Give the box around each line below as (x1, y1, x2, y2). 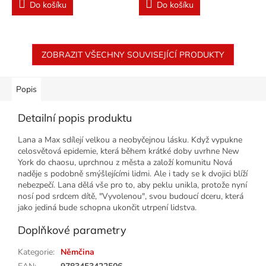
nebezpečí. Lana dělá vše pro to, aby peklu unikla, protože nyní (18, 179, 247, 191)
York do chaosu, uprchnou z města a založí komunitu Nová (18, 156, 232, 168)
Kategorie (18, 246, 53, 258)
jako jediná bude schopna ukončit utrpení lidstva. (18, 201, 197, 213)
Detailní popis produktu (18, 110, 132, 125)
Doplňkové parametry (18, 223, 126, 237)
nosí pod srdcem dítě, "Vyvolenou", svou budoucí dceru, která (18, 190, 243, 202)
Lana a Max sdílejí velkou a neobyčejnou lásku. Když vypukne (18, 134, 242, 145)
